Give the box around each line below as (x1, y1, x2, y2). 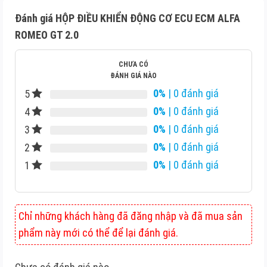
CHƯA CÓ (119, 60, 148, 69)
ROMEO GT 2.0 (15, 29, 79, 42)
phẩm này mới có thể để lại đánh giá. (18, 226, 178, 240)
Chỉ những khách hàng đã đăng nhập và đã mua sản (18, 210, 243, 223)
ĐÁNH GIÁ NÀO (110, 72, 157, 80)
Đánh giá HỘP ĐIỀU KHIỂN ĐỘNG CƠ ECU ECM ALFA (15, 12, 240, 25)
